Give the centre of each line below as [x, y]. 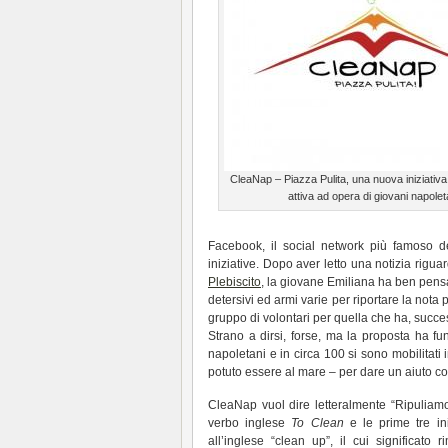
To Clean [317, 423]
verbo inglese [250, 423]
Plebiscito [234, 282]
